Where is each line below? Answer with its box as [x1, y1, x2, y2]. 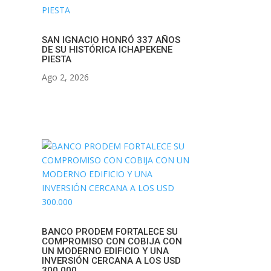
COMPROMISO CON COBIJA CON [41, 235, 182, 247]
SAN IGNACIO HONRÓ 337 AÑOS [41, 34, 180, 45]
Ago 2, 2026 [41, 71, 89, 83]
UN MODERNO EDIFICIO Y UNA [41, 245, 169, 256]
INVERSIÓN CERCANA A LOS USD [41, 255, 181, 266]
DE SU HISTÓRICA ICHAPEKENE [41, 44, 172, 55]
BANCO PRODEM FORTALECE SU [41, 226, 178, 237]
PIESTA [41, 53, 71, 65]
